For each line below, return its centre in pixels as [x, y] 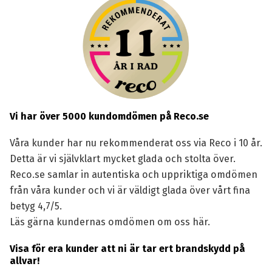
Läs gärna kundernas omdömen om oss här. [110, 222]
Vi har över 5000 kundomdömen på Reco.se [109, 116]
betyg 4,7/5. [36, 206]
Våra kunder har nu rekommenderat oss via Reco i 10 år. [136, 143]
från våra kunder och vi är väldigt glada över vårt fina [130, 190]
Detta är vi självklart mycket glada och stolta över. [122, 159]
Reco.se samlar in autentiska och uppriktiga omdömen [133, 175]
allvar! [24, 261]
